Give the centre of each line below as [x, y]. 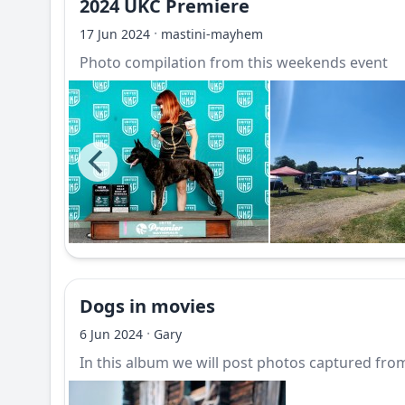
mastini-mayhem [212, 34]
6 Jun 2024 [111, 334]
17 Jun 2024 [115, 34]
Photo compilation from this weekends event [234, 62]
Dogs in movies [147, 306]
